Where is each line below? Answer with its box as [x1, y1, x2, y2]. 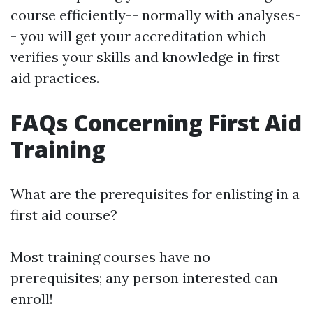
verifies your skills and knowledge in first [10, 48, 280, 66]
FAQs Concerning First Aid [10, 108, 302, 138]
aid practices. [10, 69, 99, 87]
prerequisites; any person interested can [10, 269, 278, 286]
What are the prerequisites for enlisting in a [10, 185, 300, 203]
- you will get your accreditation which [10, 27, 267, 45]
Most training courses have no [10, 248, 210, 265]
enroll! [10, 290, 53, 307]
